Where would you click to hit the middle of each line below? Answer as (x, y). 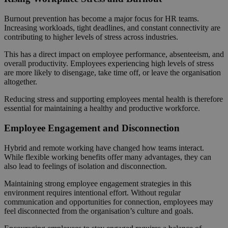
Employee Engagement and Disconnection (92, 128)
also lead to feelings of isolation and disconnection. (85, 166)
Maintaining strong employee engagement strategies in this (98, 183)
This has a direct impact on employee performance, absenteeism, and (114, 54)
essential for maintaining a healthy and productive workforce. (102, 108)
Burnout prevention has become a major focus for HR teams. (102, 19)
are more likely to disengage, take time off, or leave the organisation (112, 73)
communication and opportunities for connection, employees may (109, 202)
